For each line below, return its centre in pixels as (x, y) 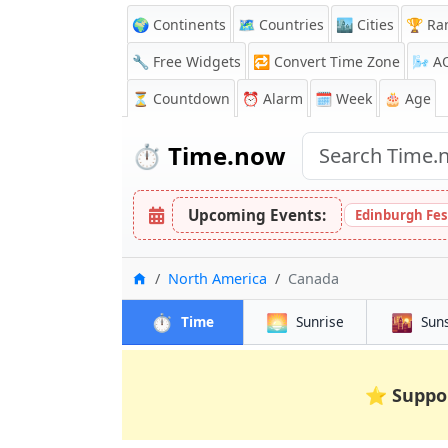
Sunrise (319, 321)
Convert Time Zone (337, 61)
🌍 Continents (179, 24)
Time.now (224, 155)
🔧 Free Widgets (186, 61)
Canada (313, 278)
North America (217, 278)
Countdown (191, 98)
